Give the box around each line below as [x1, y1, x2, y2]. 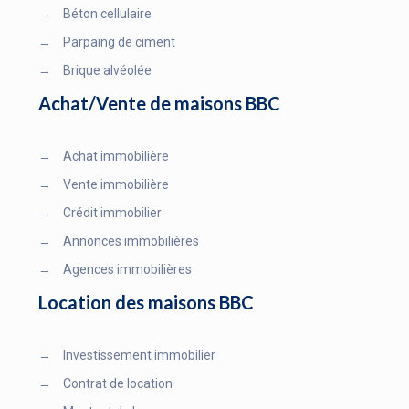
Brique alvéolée [60, 63, 152, 78]
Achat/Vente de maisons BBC [38, 92, 280, 114]
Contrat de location [60, 376, 173, 391]
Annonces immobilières [60, 234, 199, 248]
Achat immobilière [60, 149, 169, 163]
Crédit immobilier [60, 205, 162, 220]
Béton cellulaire [60, 6, 152, 21]
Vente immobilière [60, 177, 169, 192]
